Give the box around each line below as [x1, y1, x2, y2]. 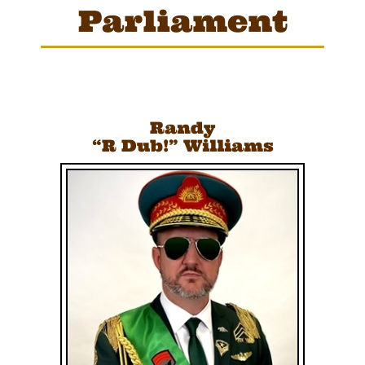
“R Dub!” [91, 135, 178, 156]
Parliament [77, 2, 288, 40]
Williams [182, 135, 274, 156]
